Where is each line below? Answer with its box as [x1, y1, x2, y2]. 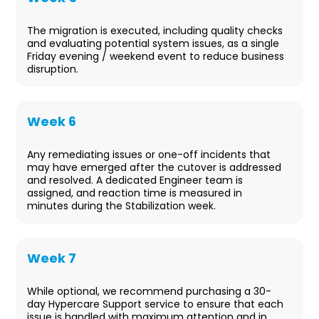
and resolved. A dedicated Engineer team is [27, 173, 244, 188]
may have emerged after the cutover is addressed [27, 160, 282, 175]
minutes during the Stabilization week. [27, 199, 216, 214]
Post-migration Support [27, 267, 179, 286]
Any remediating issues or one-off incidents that [27, 147, 271, 162]
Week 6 [27, 113, 77, 131]
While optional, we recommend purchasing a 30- [27, 284, 272, 299]
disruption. [27, 62, 79, 77]
